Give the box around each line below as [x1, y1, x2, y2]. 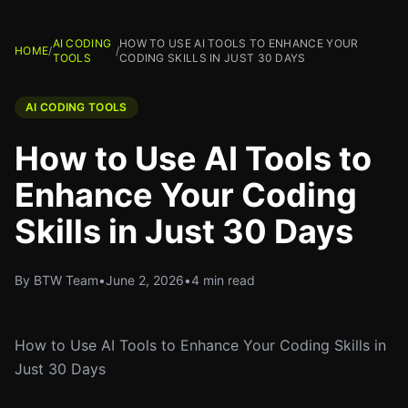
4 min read [191, 272, 255, 288]
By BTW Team [15, 272, 98, 288]
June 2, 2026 [106, 272, 184, 288]
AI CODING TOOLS [25, 100, 127, 114]
